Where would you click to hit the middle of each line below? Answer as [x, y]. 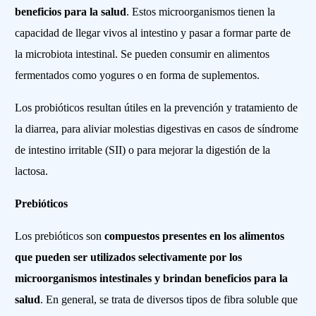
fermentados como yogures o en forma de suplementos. [138, 75]
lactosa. [32, 171]
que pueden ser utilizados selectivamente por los [129, 257]
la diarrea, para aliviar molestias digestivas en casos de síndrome [157, 129]
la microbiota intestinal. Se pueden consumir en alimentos [142, 54]
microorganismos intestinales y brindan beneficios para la [152, 279]
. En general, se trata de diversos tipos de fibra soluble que [169, 300]
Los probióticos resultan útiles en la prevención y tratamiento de [157, 108]
